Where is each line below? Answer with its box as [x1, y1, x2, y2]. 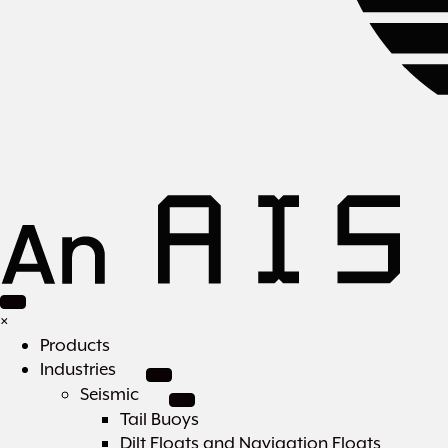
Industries [40, 358, 116, 380]
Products [40, 334, 110, 356]
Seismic [80, 383, 139, 405]
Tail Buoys [120, 408, 199, 430]
